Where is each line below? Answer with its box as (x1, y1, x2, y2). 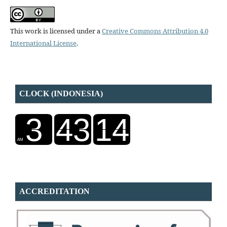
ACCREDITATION (19, 187, 90, 196)
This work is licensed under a (10, 26, 102, 36)
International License (10, 39, 77, 48)
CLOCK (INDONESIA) (19, 89, 103, 98)
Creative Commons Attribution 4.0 (101, 26, 208, 36)
